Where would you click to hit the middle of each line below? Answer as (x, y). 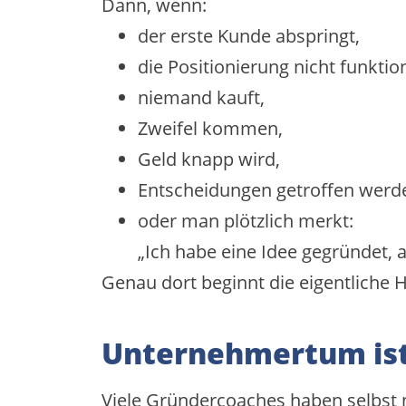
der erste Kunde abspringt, (249, 35)
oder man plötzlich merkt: (246, 220)
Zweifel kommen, (210, 128)
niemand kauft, (201, 97)
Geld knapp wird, (209, 159)
